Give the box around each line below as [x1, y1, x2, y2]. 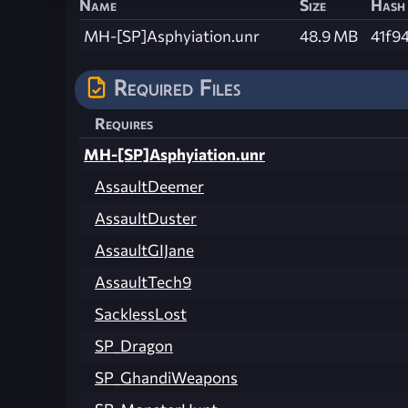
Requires [95, 114, 153, 134]
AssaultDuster [95, 209, 197, 229]
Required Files [114, 75, 240, 101]
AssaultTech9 [95, 272, 191, 292]
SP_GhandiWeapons [95, 368, 238, 388]
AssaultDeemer [95, 177, 204, 197]
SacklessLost [95, 304, 187, 324]
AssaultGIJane [95, 240, 194, 260]
